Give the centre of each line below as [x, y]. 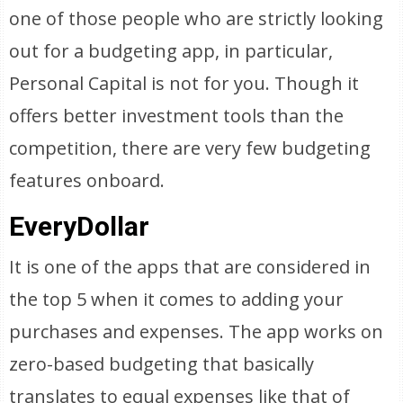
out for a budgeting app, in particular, [171, 51]
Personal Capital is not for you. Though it [184, 83]
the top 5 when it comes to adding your [177, 299]
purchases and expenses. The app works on [197, 331]
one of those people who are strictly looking [197, 18]
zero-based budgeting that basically [162, 364]
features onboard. [87, 180]
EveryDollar [80, 226]
